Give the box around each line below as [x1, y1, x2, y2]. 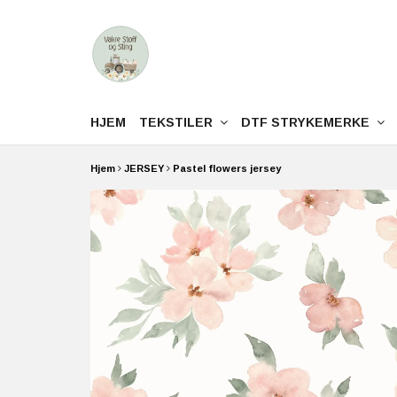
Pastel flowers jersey [173, 163, 281, 174]
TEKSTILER [139, 115, 220, 129]
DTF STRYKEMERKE [241, 115, 377, 129]
